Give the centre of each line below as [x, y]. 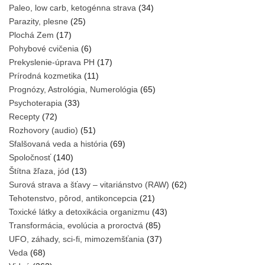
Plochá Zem [31, 35]
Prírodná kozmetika [45, 75]
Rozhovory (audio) [43, 130]
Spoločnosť [30, 157]
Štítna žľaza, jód [39, 171]
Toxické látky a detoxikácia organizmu [79, 211]
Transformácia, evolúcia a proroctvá [76, 225]
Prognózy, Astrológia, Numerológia [73, 89]
